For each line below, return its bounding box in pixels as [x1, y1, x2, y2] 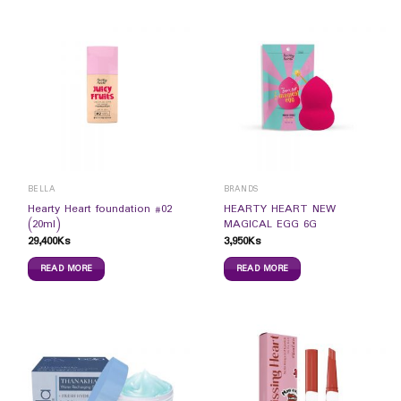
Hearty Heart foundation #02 [27, 200, 172, 218]
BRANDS [223, 183, 259, 197]
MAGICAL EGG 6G [223, 215, 317, 234]
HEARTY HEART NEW [223, 200, 336, 218]
